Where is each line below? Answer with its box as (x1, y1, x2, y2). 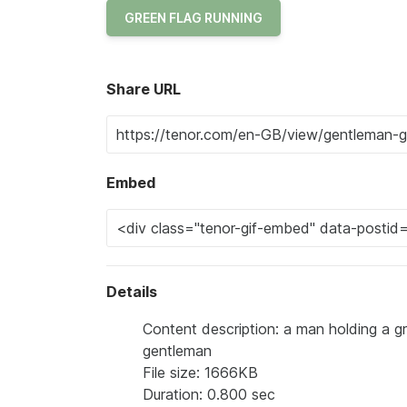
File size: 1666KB (143, 363, 258, 382)
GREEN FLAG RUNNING (124, 10, 263, 26)
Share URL (106, 80, 181, 99)
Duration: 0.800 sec (143, 385, 275, 404)
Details (106, 283, 157, 302)
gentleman (143, 342, 212, 361)
